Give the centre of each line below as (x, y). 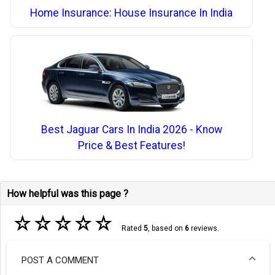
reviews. (204, 228)
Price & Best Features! (131, 146)
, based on (166, 228)
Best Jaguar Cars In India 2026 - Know (131, 130)
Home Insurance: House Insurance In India (132, 13)
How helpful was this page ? (68, 193)
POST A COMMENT (60, 261)
